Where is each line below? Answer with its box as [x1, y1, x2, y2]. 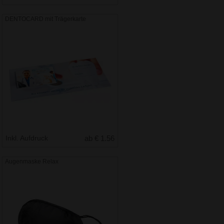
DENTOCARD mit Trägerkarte [5, 15, 86, 23]
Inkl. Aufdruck [5, 134, 50, 142]
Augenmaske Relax [5, 158, 59, 165]
